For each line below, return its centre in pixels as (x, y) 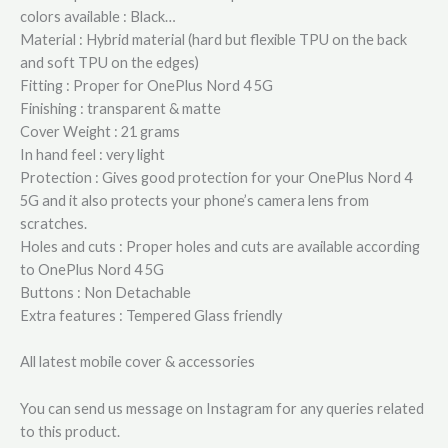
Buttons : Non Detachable (105, 292)
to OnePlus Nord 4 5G (92, 269)
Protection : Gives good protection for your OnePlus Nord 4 (216, 177)
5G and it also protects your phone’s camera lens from (194, 200)
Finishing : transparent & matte (120, 108)
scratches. (53, 223)
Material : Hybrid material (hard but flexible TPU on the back (213, 39)
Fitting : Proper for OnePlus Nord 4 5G (146, 85)
